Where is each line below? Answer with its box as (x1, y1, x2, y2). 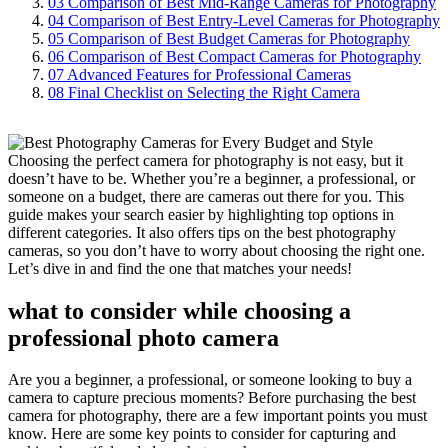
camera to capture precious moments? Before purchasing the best (8, 389, 416, 407)
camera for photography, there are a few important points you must (8, 407, 427, 425)
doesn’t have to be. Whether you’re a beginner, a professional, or (8, 169, 415, 187)
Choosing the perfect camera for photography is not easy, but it (8, 151, 403, 169)
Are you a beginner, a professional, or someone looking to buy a (8, 371, 412, 389)
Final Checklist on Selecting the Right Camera (68, 83, 360, 101)
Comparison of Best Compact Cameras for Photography (68, 47, 421, 65)
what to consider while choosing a (8, 297, 351, 324)
